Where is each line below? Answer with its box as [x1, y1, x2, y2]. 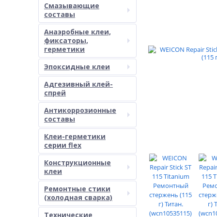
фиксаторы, [44, 36, 88, 45]
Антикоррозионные [44, 106, 116, 115]
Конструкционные [44, 158, 111, 167]
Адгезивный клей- [44, 79, 113, 89]
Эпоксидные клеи [44, 62, 110, 71]
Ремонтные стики [44, 184, 110, 193]
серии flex [44, 140, 81, 150]
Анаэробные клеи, [44, 27, 111, 36]
